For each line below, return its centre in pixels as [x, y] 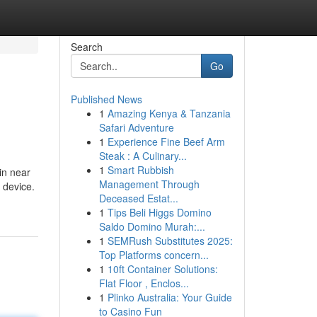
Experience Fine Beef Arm [166, 142]
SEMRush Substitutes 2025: [170, 241]
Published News [106, 99]
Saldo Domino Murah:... [152, 226]
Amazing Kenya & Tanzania [169, 113]
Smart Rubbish [140, 170]
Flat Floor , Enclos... [144, 283]
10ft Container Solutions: [162, 269]
